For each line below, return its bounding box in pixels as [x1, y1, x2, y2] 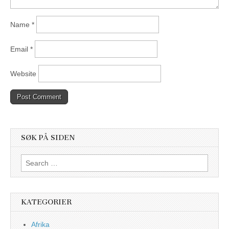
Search [20, 155, 43, 164]
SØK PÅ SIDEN [21, 133, 75, 143]
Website [10, 70, 36, 78]
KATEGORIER [21, 197, 72, 207]
